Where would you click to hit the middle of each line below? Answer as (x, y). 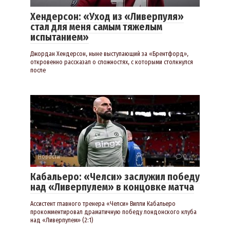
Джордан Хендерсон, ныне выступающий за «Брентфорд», (109, 54)
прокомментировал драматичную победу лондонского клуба (113, 212)
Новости (49, 157)
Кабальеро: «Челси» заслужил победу (115, 177)
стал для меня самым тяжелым (96, 27)
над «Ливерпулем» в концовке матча (112, 187)
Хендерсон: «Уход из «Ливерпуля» (107, 17)
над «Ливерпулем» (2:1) (62, 221)
